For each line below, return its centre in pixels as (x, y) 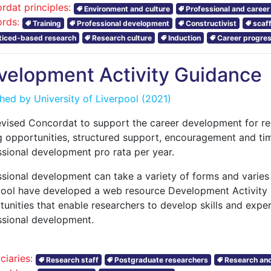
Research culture (122, 38)
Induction (184, 38)
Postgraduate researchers (162, 260)
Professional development (123, 23)
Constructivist (211, 23)
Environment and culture (127, 8)
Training (47, 23)
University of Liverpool (86, 99)
